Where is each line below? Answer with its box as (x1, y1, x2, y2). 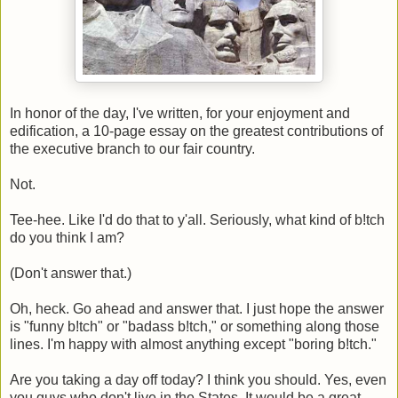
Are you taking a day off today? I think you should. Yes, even (10, 371, 386, 387)
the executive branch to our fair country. (10, 140, 255, 156)
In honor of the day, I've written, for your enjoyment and (10, 105, 350, 121)
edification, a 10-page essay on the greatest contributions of (10, 123, 383, 139)
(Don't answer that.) (10, 265, 131, 281)
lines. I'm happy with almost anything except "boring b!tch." (10, 336, 377, 352)
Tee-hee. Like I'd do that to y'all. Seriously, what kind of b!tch (10, 211, 385, 227)
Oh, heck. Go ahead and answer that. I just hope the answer (10, 300, 384, 316)
